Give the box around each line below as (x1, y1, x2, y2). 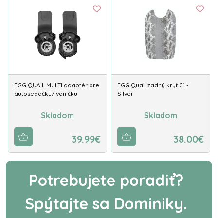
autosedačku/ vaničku (14, 90, 77, 97)
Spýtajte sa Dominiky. (25, 194, 187, 213)
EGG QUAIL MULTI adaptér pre (14, 81, 99, 89)
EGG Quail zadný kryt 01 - (117, 81, 189, 89)
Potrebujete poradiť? (29, 170, 183, 190)
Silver (117, 90, 133, 97)
